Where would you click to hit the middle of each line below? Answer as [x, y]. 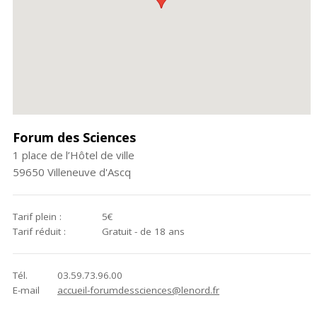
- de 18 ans [158, 231]
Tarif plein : [37, 216]
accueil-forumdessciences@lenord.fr [139, 290]
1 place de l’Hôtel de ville [73, 155]
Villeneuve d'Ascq [89, 172]
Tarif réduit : [39, 231]
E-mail [26, 290]
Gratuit [117, 231]
